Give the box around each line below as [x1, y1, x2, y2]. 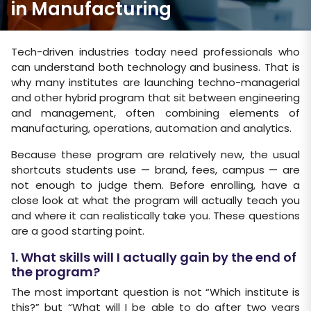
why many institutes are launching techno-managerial [11, 75, 300, 90]
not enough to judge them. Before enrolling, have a [11, 178, 300, 192]
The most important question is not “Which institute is [11, 285, 300, 299]
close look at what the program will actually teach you [11, 193, 300, 208]
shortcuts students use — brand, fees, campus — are [11, 162, 300, 177]
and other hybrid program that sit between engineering [11, 90, 300, 105]
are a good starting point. [11, 224, 144, 238]
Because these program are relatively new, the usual [11, 147, 300, 162]
